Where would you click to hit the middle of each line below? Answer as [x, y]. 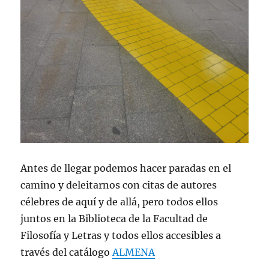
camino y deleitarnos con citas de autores [119, 185]
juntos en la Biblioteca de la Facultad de [114, 218]
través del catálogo [67, 252]
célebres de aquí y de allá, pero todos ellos [119, 201]
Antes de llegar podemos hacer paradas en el [126, 168]
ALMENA [134, 252]
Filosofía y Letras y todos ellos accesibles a [121, 235]
